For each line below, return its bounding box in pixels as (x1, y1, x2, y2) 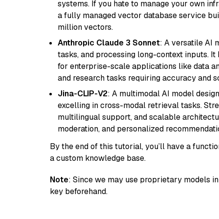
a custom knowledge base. (50, 153, 146, 163)
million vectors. (58, 22, 113, 32)
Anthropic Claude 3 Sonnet (58, 38, 160, 48)
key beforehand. (50, 186, 108, 197)
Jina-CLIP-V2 (58, 88, 108, 99)
